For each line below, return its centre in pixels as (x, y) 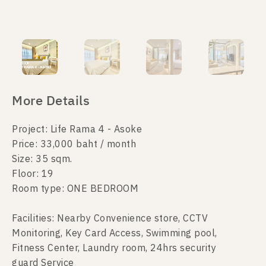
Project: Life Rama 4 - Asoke (77, 130)
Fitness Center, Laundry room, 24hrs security (114, 248)
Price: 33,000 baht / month (74, 145)
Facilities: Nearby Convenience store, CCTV (110, 219)
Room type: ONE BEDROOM (77, 189)
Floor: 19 (33, 174)
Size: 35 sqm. (42, 159)
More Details (51, 101)
